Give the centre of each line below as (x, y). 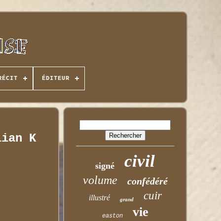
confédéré (147, 181)
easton (112, 216)
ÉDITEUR (55, 78)
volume (100, 180)
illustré (99, 198)
